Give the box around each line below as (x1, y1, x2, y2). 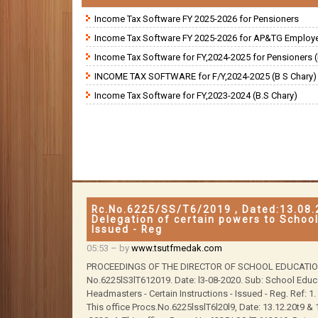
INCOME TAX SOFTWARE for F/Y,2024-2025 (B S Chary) (94, 70, 317, 82)
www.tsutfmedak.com (131, 242, 222, 253)
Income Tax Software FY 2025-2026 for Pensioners (94, 13, 299, 24)
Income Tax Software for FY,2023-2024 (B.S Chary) (94, 89, 297, 101)
